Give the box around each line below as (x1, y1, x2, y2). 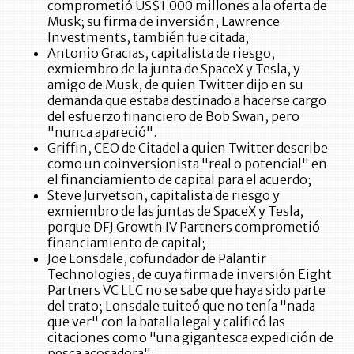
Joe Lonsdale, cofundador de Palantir (47, 250, 266, 266)
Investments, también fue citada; (47, 28, 249, 45)
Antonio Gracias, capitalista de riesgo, (47, 44, 275, 61)
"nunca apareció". (47, 123, 156, 140)
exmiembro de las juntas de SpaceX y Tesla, (47, 202, 303, 219)
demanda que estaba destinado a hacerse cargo (47, 92, 326, 108)
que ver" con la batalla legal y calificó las (47, 313, 285, 330)
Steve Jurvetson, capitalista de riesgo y (47, 186, 280, 203)
